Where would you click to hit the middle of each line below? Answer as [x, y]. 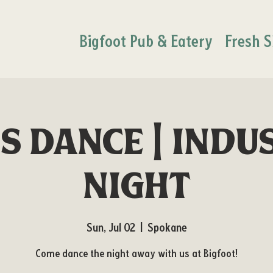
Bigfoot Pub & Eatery [146, 41]
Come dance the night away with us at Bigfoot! [136, 253]
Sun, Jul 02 [111, 227]
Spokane [167, 227]
